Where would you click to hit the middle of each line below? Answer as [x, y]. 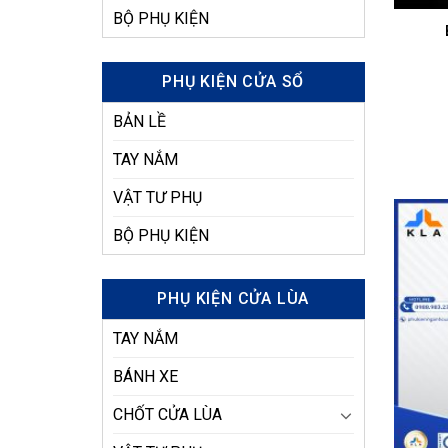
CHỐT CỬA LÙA [167, 414]
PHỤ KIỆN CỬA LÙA [233, 298]
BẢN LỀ [139, 121]
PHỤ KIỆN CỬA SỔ [233, 81]
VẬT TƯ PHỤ [157, 197]
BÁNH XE [145, 376]
